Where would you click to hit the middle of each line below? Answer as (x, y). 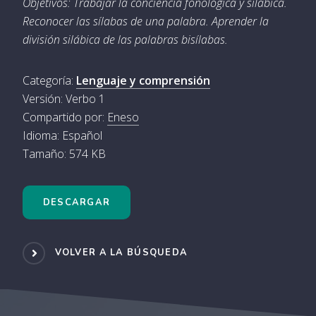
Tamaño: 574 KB (64, 154)
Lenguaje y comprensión (143, 81)
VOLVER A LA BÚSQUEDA (121, 253)
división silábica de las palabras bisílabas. (125, 40)
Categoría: (49, 81)
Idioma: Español (62, 136)
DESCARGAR (77, 203)
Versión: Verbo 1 (64, 99)
